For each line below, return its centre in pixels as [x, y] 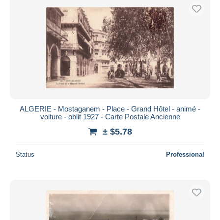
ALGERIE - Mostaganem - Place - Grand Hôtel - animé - [110, 109]
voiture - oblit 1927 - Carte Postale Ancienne [110, 116]
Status [25, 154]
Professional [185, 154]
